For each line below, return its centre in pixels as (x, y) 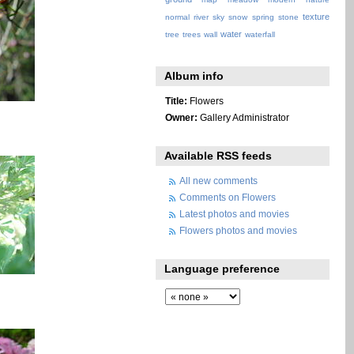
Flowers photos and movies (239, 231)
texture (316, 17)
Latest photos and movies (235, 214)
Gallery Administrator (243, 117)
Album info (194, 75)
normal (177, 17)
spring (263, 17)
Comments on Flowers (228, 197)
